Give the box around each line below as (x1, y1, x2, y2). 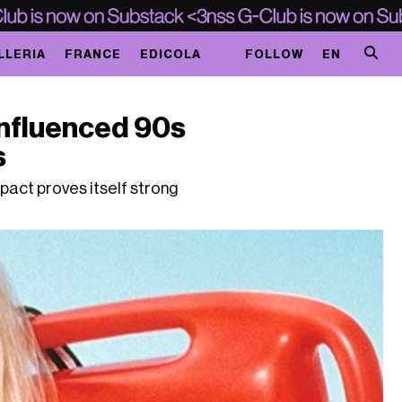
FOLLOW (244, 48, 303, 60)
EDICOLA (139, 48, 201, 60)
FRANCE (64, 48, 121, 60)
